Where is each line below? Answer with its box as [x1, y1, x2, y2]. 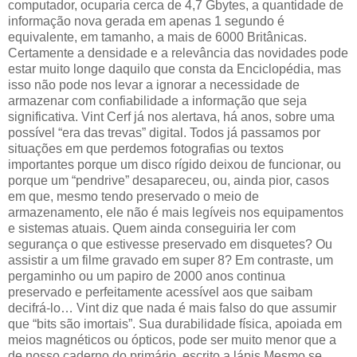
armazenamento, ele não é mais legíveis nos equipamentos [8, 206, 343, 220]
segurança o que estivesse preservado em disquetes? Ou [8, 237, 332, 252]
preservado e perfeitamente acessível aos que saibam [8, 285, 312, 300]
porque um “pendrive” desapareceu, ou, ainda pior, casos [8, 174, 329, 188]
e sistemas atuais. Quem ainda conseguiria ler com [8, 222, 296, 236]
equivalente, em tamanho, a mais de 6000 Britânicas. [8, 30, 307, 45]
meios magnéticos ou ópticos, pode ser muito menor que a [8, 333, 336, 347]
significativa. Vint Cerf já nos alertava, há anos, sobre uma [8, 110, 335, 124]
